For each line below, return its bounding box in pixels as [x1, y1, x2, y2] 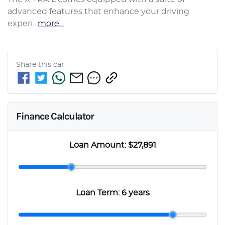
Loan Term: [75, 188, 122, 197]
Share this [16, 61, 53, 68]
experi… [8, 19, 38, 28]
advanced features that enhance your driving [8, 7, 189, 16]
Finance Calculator [16, 110, 93, 122]
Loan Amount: [69, 141, 128, 149]
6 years [121, 188, 150, 197]
